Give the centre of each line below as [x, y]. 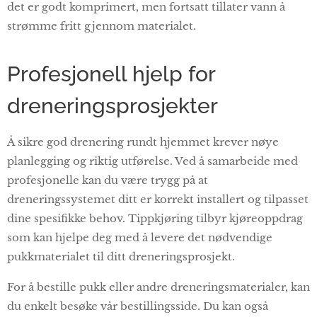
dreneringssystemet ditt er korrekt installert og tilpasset [158, 199]
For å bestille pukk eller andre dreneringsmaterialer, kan [158, 287]
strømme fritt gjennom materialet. [102, 25]
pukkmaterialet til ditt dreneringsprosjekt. [121, 256]
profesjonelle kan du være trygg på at [108, 180]
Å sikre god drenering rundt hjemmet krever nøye [143, 142]
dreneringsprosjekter [113, 105]
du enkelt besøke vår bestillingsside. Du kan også [138, 306]
